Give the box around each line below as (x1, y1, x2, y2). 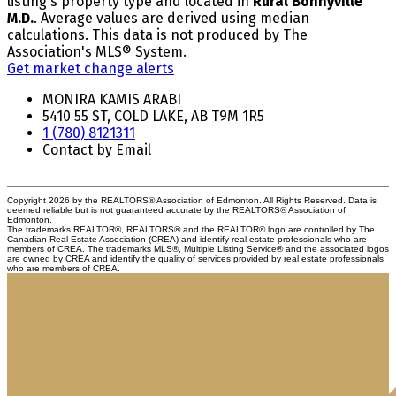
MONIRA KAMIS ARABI (42, 90, 181, 108)
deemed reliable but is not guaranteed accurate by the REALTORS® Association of (7, 204, 346, 215)
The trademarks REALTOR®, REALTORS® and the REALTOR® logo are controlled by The (7, 224, 375, 234)
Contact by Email (42, 141, 151, 158)
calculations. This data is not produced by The (7, 26, 308, 43)
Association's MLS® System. (7, 42, 187, 60)
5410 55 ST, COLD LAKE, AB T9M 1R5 (42, 107, 264, 125)
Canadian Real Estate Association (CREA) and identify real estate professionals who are (7, 233, 367, 244)
